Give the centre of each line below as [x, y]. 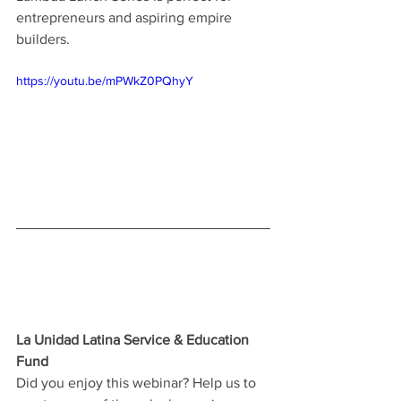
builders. [43, 39]
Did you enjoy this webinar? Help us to [138, 382]
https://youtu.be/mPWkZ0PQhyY [105, 81]
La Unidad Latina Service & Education [134, 339]
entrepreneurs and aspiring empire [126, 17]
